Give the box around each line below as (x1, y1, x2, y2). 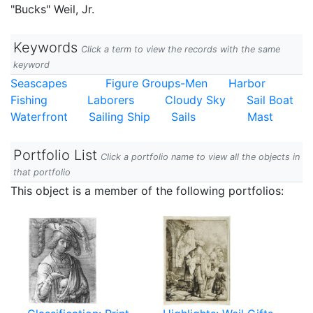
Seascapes (10, 76, 67, 90)
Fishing (10, 93, 48, 107)
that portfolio (13, 167, 71, 177)
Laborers (87, 93, 135, 107)
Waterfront (10, 110, 68, 124)
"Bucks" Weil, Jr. (10, 2, 94, 16)
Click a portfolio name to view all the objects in (101, 152, 300, 162)
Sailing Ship (89, 110, 150, 124)
